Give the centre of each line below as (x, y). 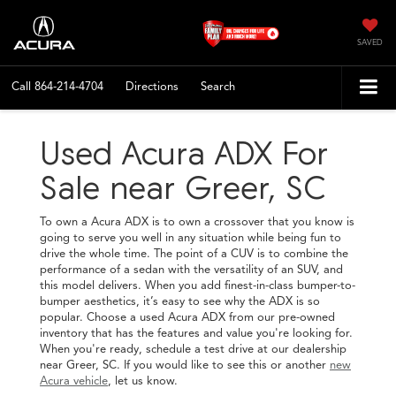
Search (218, 87)
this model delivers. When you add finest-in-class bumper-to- (198, 285)
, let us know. (143, 381)
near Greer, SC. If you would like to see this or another (185, 365)
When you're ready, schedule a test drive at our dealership (193, 349)
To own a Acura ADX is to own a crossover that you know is (197, 221)
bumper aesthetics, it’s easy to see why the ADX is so (180, 301)
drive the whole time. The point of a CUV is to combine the (194, 253)
